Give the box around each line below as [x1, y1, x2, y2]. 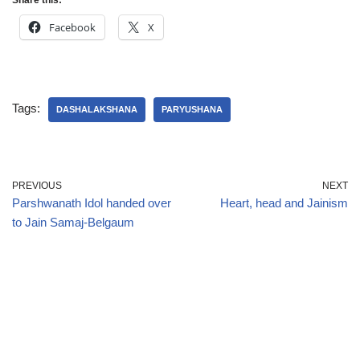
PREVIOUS [12, 180, 62, 191]
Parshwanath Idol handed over [12, 196, 171, 210]
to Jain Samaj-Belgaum [12, 215, 134, 229]
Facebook [49, 20, 96, 35]
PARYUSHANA [162, 104, 223, 114]
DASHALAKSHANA [56, 104, 137, 114]
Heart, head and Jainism [220, 196, 348, 210]
